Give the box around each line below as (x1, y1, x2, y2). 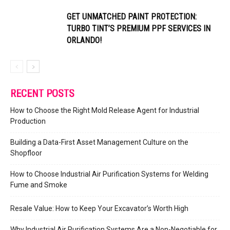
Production (10, 117, 46, 125)
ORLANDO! (67, 35, 102, 45)
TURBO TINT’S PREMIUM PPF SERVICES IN (67, 23, 210, 33)
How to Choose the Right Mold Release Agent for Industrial (10, 106, 199, 114)
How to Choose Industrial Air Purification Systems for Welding (10, 169, 208, 178)
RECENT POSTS (10, 87, 74, 100)
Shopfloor (10, 148, 42, 157)
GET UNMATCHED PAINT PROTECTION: (67, 11, 197, 22)
